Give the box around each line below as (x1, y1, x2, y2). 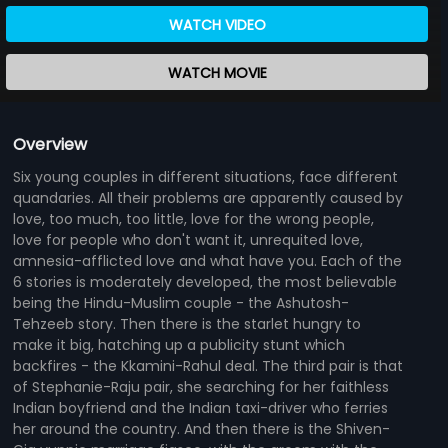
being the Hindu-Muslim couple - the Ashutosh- (13, 292, 350, 313)
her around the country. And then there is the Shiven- (13, 418, 391, 439)
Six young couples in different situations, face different (13, 166, 399, 187)
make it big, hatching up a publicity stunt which (13, 334, 346, 355)
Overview (13, 132, 88, 156)
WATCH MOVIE (167, 62, 267, 83)
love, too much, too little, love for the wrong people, (13, 208, 375, 229)
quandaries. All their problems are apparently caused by (13, 187, 404, 208)
